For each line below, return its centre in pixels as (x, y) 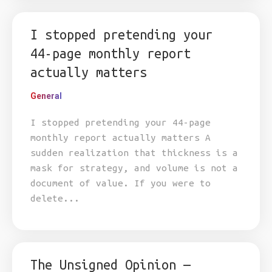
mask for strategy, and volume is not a (134, 168)
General (46, 96)
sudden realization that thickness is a (134, 153)
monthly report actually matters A (121, 138)
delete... (55, 198)
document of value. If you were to (121, 183)
